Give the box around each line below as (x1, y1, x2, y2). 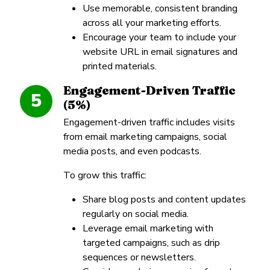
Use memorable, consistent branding (83, 1, 237, 15)
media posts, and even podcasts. (63, 144, 201, 158)
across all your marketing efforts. (83, 16, 221, 30)
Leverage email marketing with (83, 221, 213, 235)
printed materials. (83, 59, 157, 73)
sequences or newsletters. (83, 250, 196, 264)
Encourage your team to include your (83, 30, 236, 44)
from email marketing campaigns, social (63, 130, 227, 143)
